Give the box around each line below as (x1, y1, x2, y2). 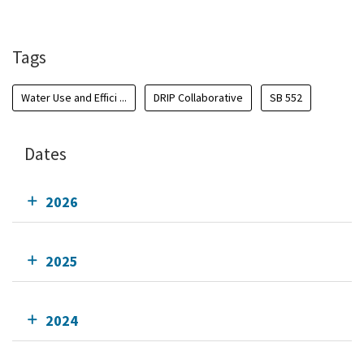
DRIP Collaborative (154, 89, 243, 105)
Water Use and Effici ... (21, 89, 127, 105)
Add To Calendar (36, 6, 128, 23)
